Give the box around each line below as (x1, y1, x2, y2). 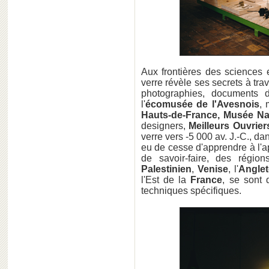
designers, (141, 121, 189, 131)
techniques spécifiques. (141, 186, 241, 196)
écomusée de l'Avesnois (145, 99, 259, 109)
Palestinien (141, 164, 192, 174)
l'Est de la (141, 175, 191, 185)
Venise (198, 164, 229, 174)
